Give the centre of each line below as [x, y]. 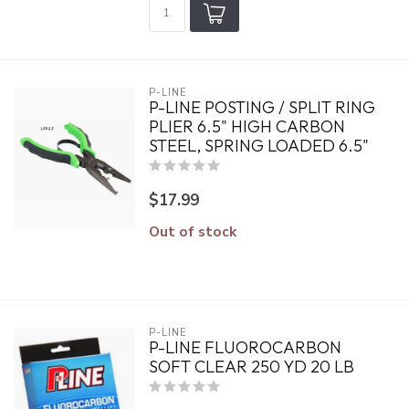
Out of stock [192, 231]
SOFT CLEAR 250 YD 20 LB [251, 367]
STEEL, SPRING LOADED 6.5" [258, 146]
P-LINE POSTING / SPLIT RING [262, 107]
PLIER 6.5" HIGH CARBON [246, 126]
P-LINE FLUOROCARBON [245, 347]
